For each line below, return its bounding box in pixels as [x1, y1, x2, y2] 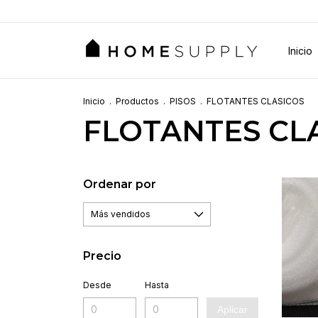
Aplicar [217, 304, 248, 316]
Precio [83, 249, 121, 263]
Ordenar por [83, 177, 156, 192]
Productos [116, 96, 159, 107]
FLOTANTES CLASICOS [207, 96, 305, 107]
